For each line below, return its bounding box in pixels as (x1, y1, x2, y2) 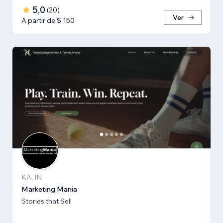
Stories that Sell (21, 197, 72, 206)
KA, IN (21, 173, 42, 182)
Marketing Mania (21, 185, 77, 194)
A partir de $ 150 (21, 16, 75, 25)
